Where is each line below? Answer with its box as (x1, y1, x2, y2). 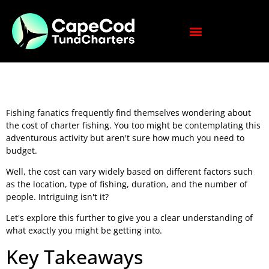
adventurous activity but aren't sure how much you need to (6, 131, 244, 144)
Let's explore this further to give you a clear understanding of (6, 212, 253, 224)
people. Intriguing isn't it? (6, 191, 109, 203)
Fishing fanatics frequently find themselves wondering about (6, 106, 251, 118)
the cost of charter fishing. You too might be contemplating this (6, 119, 261, 131)
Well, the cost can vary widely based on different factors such (6, 166, 253, 178)
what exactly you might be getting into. (6, 225, 162, 237)
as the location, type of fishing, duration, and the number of (6, 178, 247, 190)
